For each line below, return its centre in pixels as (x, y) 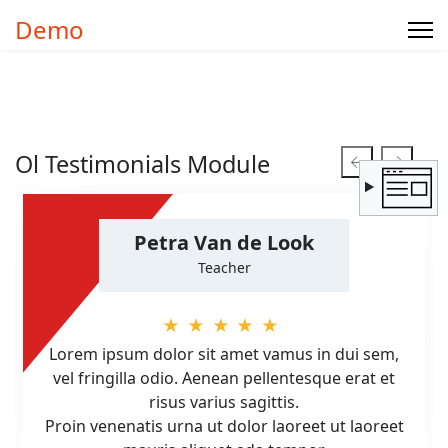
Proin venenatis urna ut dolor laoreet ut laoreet (224, 426)
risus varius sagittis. (224, 402)
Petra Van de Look (224, 242)
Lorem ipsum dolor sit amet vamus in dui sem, (224, 354)
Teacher (224, 267)
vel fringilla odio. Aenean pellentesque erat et (224, 378)
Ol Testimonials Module (142, 164)
